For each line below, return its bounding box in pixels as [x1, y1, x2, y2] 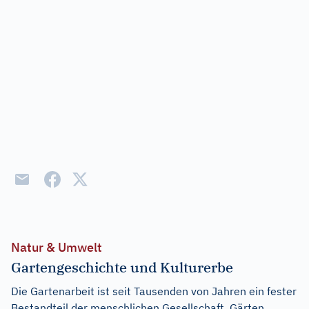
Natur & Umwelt [11, 239, 102, 255]
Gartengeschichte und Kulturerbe [11, 258, 233, 277]
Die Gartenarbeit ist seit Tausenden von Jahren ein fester [11, 284, 297, 298]
